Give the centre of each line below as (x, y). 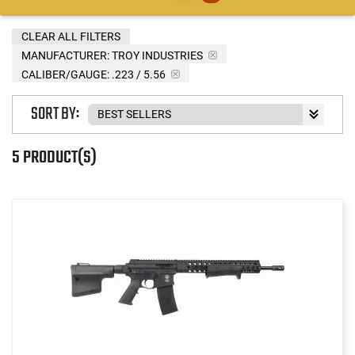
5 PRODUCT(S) (54, 157)
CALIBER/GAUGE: (65, 74)
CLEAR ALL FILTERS (71, 36)
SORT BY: (55, 115)
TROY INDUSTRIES (157, 55)
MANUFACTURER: (65, 55)
